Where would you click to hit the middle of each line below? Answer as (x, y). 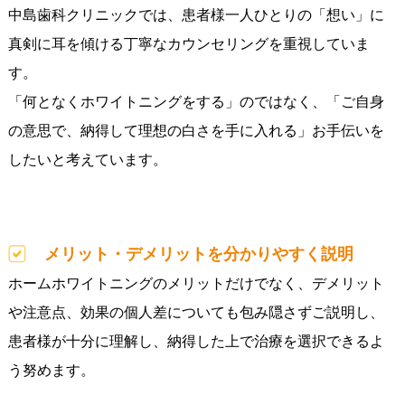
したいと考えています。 (87, 160)
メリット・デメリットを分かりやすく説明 (198, 254)
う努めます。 (51, 371)
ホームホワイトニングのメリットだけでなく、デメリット (196, 284)
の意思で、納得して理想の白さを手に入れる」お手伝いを (196, 131)
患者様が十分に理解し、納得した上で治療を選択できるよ (196, 342)
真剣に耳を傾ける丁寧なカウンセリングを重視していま (188, 44)
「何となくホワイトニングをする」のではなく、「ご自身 (196, 102)
